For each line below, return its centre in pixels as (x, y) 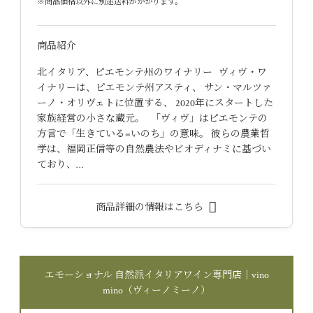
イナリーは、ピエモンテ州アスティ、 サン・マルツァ (154, 88)
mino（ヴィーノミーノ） (156, 291)
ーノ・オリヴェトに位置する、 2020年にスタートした (155, 103)
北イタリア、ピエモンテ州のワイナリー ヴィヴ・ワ (152, 72)
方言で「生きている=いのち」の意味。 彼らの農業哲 (153, 134)
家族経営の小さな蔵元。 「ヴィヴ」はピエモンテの (152, 118)
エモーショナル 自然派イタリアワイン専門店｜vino (156, 276)
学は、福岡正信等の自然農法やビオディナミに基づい (154, 149)
